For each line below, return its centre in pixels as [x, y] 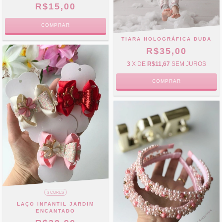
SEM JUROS [189, 64]
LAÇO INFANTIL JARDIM [55, 204]
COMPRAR [55, 25]
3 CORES [55, 192]
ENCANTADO [55, 211]
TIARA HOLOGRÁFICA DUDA [166, 39]
